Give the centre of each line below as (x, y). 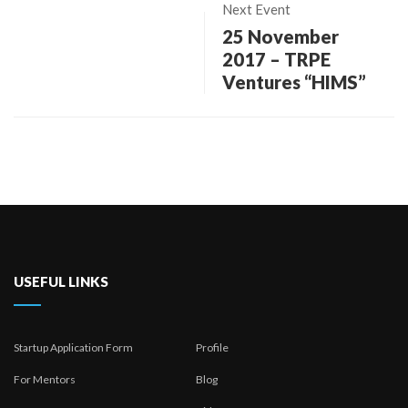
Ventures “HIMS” (294, 82)
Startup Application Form (73, 347)
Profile (212, 347)
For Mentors (45, 379)
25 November (280, 36)
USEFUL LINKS (61, 281)
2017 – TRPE (276, 59)
